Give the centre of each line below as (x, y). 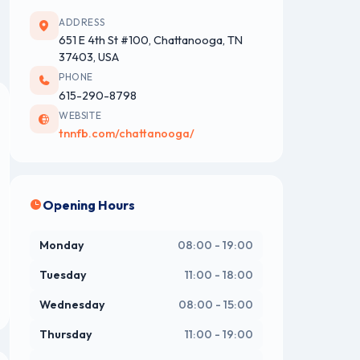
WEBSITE (80, 115)
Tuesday (63, 275)
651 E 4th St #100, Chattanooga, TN (151, 41)
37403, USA (89, 57)
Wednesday (72, 305)
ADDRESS (82, 22)
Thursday (66, 335)
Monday (62, 245)
